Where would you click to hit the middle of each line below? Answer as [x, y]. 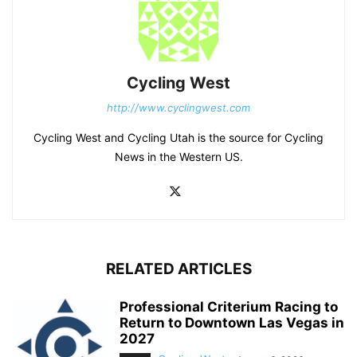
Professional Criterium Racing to [229, 307]
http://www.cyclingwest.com [178, 108]
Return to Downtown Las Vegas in [232, 323]
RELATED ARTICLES [178, 269]
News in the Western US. [178, 157]
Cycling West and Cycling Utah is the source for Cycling [178, 138]
